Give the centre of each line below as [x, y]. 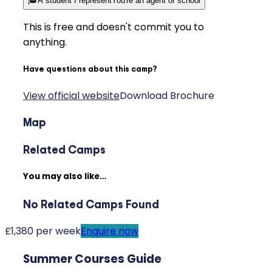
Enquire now [110, 231]
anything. [45, 42]
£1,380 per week [43, 231]
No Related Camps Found [91, 204]
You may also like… [65, 177]
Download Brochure [167, 95]
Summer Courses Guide [92, 259]
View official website [71, 95]
